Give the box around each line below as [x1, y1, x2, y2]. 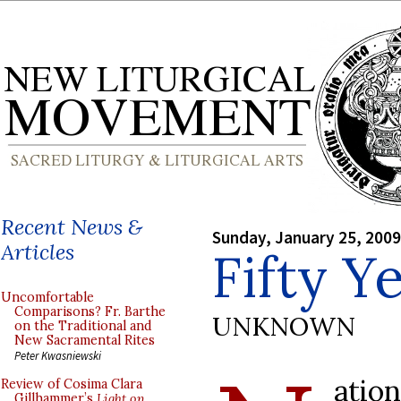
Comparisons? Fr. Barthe [14, 303, 166, 320]
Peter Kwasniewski [14, 348, 101, 363]
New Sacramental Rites [14, 332, 155, 348]
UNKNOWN [212, 309, 355, 343]
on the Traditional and [14, 318, 152, 334]
